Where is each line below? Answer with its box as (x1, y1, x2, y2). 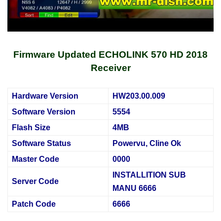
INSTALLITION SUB (112, 170, 186, 179)
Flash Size (12, 123, 50, 132)
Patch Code (12, 199, 56, 208)
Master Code (12, 154, 59, 163)
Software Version (12, 107, 75, 116)
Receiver (90, 62, 131, 73)
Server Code (12, 177, 59, 185)
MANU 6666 (112, 184, 156, 192)
